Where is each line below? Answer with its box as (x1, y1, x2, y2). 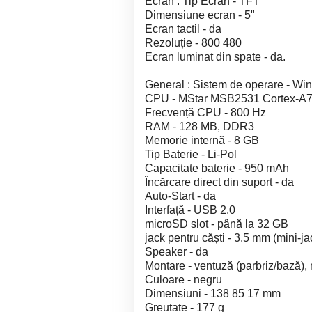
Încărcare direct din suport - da (145, 176, 294, 188)
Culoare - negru (145, 274, 222, 286)
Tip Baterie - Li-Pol (145, 148, 237, 160)
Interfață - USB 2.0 (145, 204, 235, 216)
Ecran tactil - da (145, 23, 221, 35)
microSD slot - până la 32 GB (145, 218, 288, 230)
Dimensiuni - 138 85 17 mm (145, 288, 281, 299)
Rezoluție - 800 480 (145, 37, 242, 49)
